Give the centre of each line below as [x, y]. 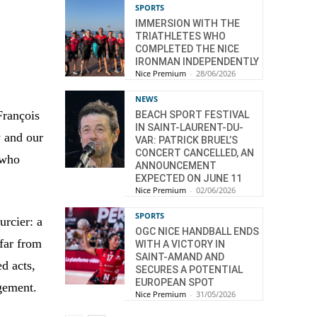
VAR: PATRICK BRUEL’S [186, 140]
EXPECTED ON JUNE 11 [189, 179]
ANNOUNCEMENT [176, 166]
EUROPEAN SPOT [175, 283]
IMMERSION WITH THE [188, 24]
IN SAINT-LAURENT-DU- [189, 128]
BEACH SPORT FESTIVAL [192, 115]
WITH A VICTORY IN [180, 244]
